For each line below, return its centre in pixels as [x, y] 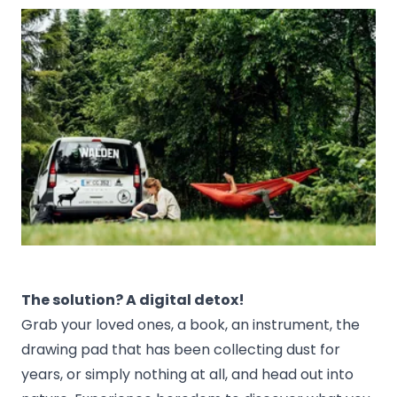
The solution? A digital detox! [133, 300]
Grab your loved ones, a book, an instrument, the [191, 325]
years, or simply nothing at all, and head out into [187, 375]
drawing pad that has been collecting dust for [181, 350]
